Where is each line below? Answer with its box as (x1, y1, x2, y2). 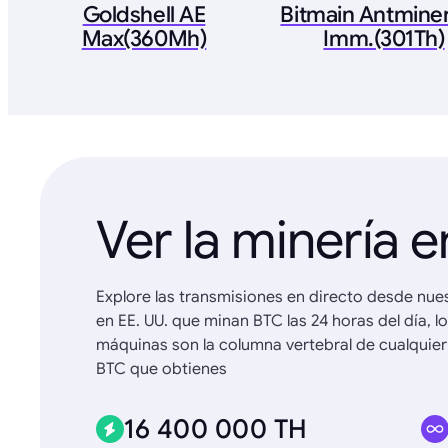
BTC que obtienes (96, 358, 227, 379)
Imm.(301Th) (323, 24, 445, 52)
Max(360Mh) (81, 24, 207, 52)
